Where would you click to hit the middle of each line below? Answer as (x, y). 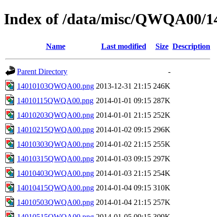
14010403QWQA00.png (55, 173)
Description (191, 46)
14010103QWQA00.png (55, 86)
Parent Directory (42, 71)
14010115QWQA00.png (55, 100)
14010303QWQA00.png (55, 144)
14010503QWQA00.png (55, 202)
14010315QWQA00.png (55, 158)
